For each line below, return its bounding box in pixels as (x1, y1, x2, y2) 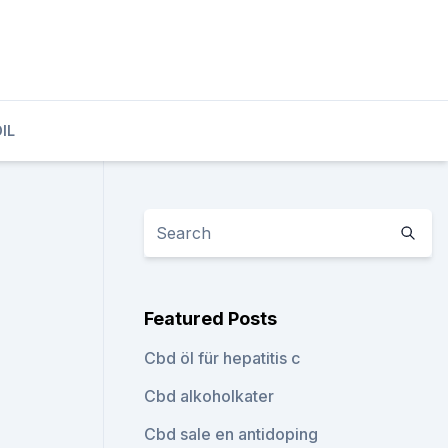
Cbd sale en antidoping (144, 424, 319, 444)
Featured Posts (144, 308, 278, 329)
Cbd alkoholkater (144, 386, 275, 406)
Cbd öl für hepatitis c (144, 348, 301, 368)
